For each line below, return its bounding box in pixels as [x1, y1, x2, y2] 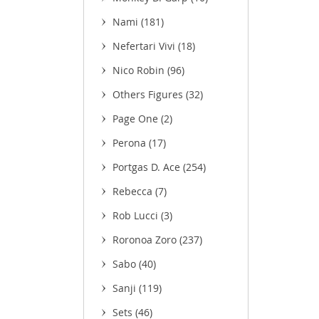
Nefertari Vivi [113, 39, 178, 53]
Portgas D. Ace [113, 160, 183, 174]
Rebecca [113, 184, 155, 198]
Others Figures [113, 88, 186, 101]
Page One [113, 112, 161, 125]
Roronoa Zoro [113, 233, 179, 246]
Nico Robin [113, 63, 167, 77]
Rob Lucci [113, 209, 161, 222]
